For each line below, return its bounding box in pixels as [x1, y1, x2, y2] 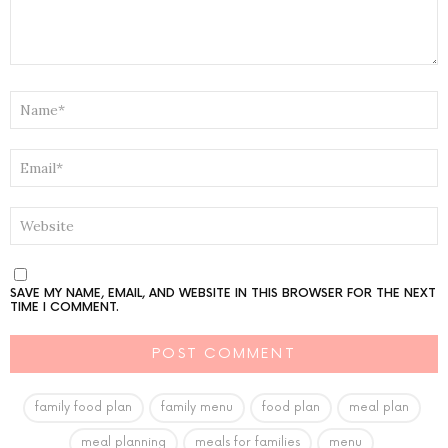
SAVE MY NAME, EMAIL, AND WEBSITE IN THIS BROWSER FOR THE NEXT [10, 285, 436, 301]
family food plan [34, 399, 132, 415]
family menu [160, 399, 233, 415]
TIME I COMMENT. [10, 299, 119, 315]
